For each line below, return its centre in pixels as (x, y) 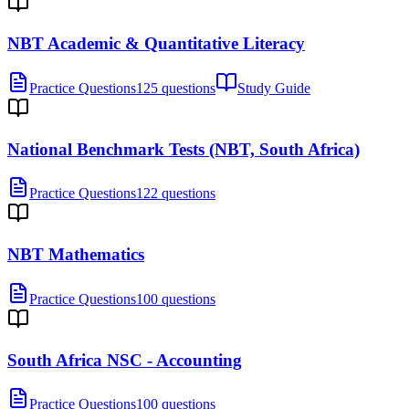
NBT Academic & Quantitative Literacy (156, 44)
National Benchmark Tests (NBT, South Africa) (184, 149)
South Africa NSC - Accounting (125, 360)
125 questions (176, 88)
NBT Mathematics (76, 255)
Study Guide (274, 88)
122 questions (176, 194)
